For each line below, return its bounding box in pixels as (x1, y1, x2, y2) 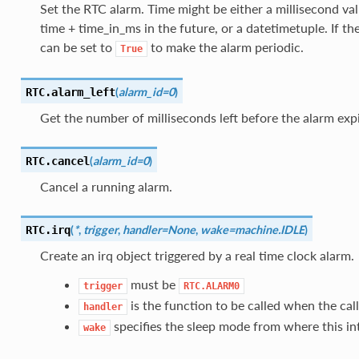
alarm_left (50, 85, 115, 99)
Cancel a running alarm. (39, 178, 172, 194)
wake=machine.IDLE (200, 222, 305, 236)
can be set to (39, 38, 115, 54)
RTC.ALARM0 (183, 280, 240, 292)
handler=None (122, 222, 196, 236)
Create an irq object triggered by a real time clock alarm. (39, 247, 354, 263)
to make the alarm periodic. (147, 38, 304, 54)
